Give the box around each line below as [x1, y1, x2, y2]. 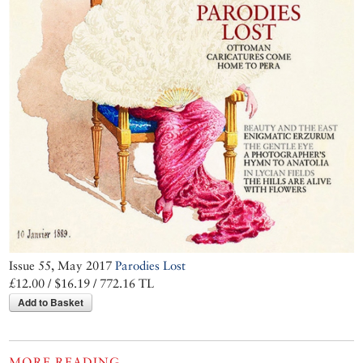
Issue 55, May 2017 [9, 258, 116, 273]
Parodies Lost [115, 258, 186, 273]
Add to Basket [18, 295, 84, 310]
